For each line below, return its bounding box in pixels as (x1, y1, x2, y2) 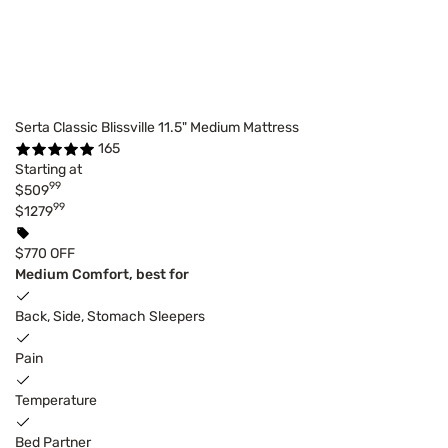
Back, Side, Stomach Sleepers (15, 307, 205, 325)
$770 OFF (15, 244, 75, 262)
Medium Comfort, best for (15, 265, 189, 283)
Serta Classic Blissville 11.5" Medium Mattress (15, 118, 299, 136)
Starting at (15, 160, 82, 178)
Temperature (15, 391, 97, 409)
